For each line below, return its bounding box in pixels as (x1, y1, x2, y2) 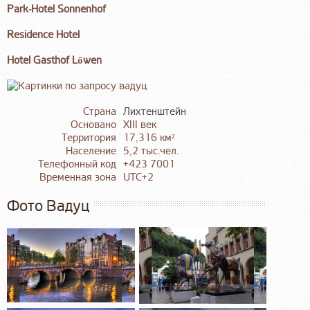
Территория (62, 131, 116, 145)
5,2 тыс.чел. (123, 145, 179, 158)
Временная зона (39, 171, 116, 185)
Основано (71, 118, 116, 132)
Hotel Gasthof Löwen (7, 53, 102, 67)
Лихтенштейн (123, 105, 186, 119)
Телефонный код (38, 158, 116, 172)
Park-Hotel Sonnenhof (7, 2, 106, 16)
